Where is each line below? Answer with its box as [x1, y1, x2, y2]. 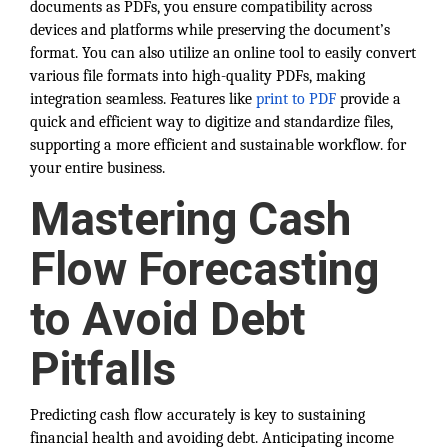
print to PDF [256, 90, 336, 108]
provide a [336, 90, 401, 108]
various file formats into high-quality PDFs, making [30, 67, 365, 85]
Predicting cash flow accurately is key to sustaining [30, 406, 365, 424]
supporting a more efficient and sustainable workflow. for [30, 136, 406, 154]
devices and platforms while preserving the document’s [30, 21, 390, 39]
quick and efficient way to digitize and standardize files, [30, 113, 393, 131]
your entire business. [30, 159, 165, 177]
